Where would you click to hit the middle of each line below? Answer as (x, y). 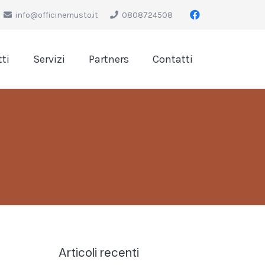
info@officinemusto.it (56, 15)
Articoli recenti (99, 253)
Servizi (49, 59)
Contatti (173, 59)
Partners (109, 59)
